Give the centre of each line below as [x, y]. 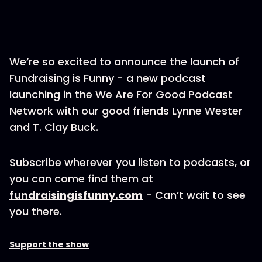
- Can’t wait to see [194, 195]
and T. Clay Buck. [54, 127]
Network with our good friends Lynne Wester [126, 111]
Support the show [49, 244]
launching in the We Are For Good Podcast [121, 94]
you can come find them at [81, 179]
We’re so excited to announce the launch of [124, 62]
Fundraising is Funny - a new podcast [108, 78]
